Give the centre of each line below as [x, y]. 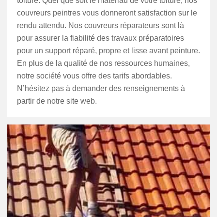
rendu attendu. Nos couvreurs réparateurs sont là [101, 25]
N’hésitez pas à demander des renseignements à [101, 88]
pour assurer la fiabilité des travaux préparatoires [101, 38]
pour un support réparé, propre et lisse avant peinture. [108, 51]
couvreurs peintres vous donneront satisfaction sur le [107, 13]
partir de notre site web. [57, 101]
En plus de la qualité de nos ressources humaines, [103, 63]
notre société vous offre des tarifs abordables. [94, 76]
